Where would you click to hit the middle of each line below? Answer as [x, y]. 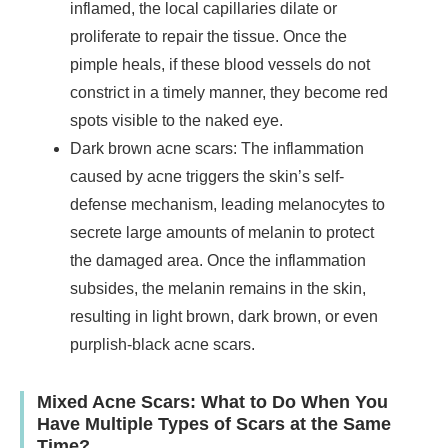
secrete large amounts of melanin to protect [222, 232]
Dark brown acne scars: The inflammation [217, 148]
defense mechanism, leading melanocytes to [227, 204]
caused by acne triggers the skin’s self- [207, 176]
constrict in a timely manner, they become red [229, 92]
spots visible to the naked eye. [176, 120]
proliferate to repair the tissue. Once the [208, 36]
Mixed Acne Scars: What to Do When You [212, 401]
